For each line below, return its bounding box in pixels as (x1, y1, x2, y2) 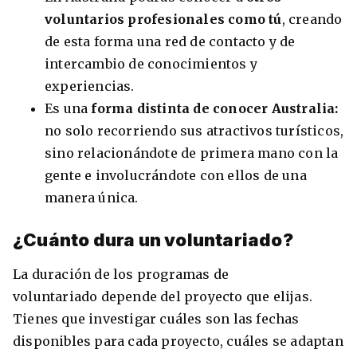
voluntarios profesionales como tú (45, 11, 282, 28)
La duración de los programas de (13, 266, 229, 283)
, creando (281, 11, 343, 28)
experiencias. (45, 78, 135, 95)
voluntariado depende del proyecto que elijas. (13, 288, 313, 305)
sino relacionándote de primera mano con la (45, 145, 339, 162)
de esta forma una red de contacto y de (45, 33, 296, 50)
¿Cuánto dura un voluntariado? (13, 229, 293, 251)
